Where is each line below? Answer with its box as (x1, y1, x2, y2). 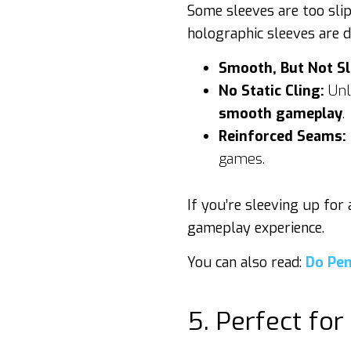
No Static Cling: (219, 81, 324, 100)
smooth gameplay (219, 104, 342, 123)
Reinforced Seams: (219, 127, 346, 146)
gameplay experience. (187, 219, 324, 237)
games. (219, 150, 265, 168)
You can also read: (187, 253, 306, 272)
